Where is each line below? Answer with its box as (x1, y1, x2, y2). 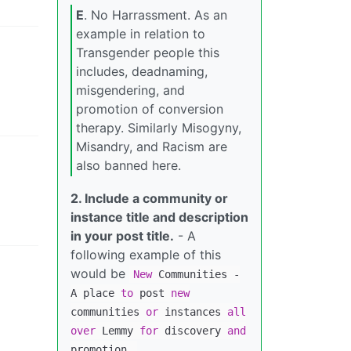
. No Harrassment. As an (84, 7, 227, 24)
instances (158, 305, 227, 318)
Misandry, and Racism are (76, 139, 227, 155)
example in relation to (76, 26, 205, 42)
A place (71, 286, 121, 299)
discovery (158, 324, 227, 337)
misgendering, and (76, 82, 185, 99)
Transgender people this (76, 45, 219, 61)
